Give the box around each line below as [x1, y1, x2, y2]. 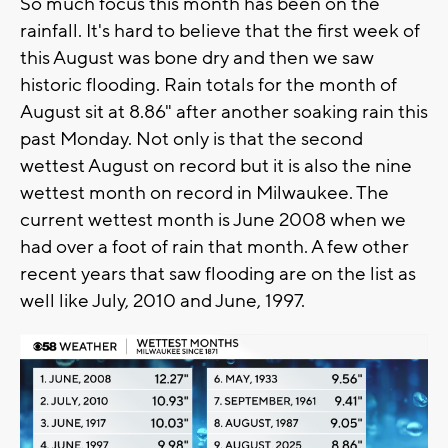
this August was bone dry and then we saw [20, 45, 374, 70]
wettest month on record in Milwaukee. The [20, 180, 389, 205]
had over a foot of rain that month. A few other [20, 234, 409, 259]
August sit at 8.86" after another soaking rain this [20, 99, 428, 124]
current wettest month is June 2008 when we [20, 207, 406, 232]
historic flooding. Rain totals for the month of [20, 72, 397, 97]
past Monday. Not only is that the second [20, 126, 363, 151]
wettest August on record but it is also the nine [20, 153, 412, 178]
